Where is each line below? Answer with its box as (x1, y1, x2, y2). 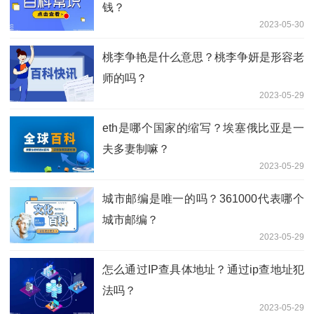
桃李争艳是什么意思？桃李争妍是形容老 (102, 50, 304, 63)
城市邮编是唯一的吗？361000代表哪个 (102, 192, 304, 205)
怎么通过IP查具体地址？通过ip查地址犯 (102, 263, 304, 275)
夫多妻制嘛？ (102, 142, 170, 155)
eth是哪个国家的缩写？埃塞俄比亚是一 (102, 121, 304, 134)
